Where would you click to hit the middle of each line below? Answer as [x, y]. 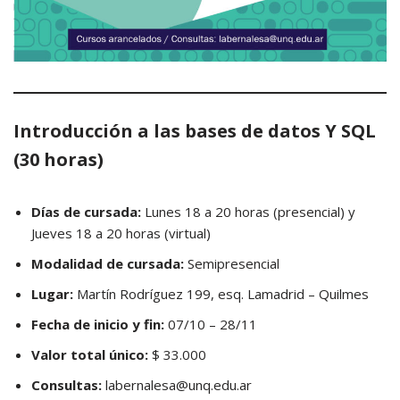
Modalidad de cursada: [109, 263]
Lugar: [52, 294]
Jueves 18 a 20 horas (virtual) [121, 233]
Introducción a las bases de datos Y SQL [195, 131]
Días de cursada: [88, 212]
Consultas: [68, 385]
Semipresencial [233, 263]
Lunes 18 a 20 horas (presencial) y [250, 212]
